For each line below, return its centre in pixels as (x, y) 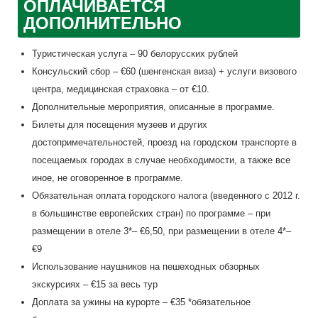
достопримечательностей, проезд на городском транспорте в (164, 142)
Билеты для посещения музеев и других (119, 125)
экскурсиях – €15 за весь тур (94, 284)
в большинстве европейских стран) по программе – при (151, 213)
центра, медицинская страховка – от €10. (120, 89)
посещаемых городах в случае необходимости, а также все (161, 160)
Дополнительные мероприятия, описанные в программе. (153, 107)
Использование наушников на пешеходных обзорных (146, 267)
